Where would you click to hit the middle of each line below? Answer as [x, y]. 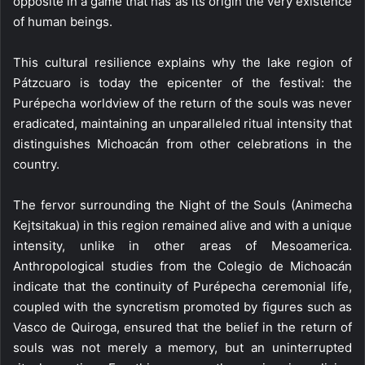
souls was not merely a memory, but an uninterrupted [182, 347]
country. [36, 164]
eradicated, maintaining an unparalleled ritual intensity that [182, 123]
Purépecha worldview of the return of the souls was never [182, 103]
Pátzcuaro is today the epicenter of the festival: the [182, 83]
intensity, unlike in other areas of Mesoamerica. [182, 246]
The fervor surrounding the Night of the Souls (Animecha [182, 205]
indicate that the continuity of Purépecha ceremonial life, [182, 286]
